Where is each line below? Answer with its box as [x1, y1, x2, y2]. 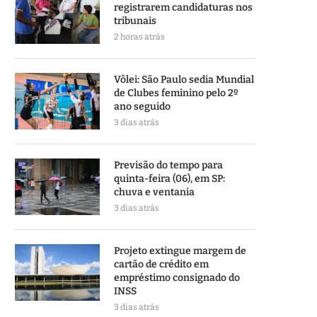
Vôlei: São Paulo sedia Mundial [114, 74, 254, 86]
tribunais [114, 15, 156, 27]
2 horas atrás [114, 32, 165, 42]
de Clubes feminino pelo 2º [114, 87, 238, 99]
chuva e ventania [114, 186, 195, 198]
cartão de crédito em [114, 258, 209, 270]
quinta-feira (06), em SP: [114, 173, 225, 185]
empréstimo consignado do [114, 272, 240, 284]
